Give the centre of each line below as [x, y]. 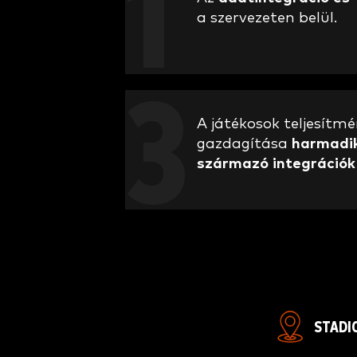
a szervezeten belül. [267, 18]
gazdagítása [244, 143]
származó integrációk [276, 163]
